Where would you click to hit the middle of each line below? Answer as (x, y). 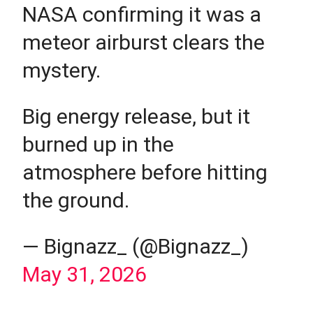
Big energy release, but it (137, 117)
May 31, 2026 (85, 275)
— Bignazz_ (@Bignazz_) (136, 247)
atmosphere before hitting (145, 173)
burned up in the (99, 145)
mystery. (62, 71)
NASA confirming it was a (142, 15)
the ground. (76, 201)
